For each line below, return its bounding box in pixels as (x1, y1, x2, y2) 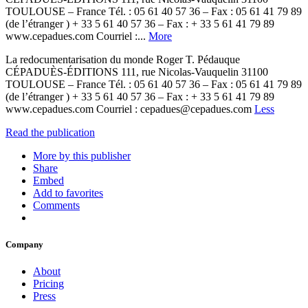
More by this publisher (33, 149, 131, 162)
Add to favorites (33, 186, 103, 199)
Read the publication (5, 126, 95, 138)
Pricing (33, 278, 64, 290)
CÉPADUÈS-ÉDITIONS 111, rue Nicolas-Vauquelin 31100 (5, 65, 268, 78)
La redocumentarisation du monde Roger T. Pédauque (5, 53, 240, 65)
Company (5, 239, 43, 250)
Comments (33, 199, 80, 211)
